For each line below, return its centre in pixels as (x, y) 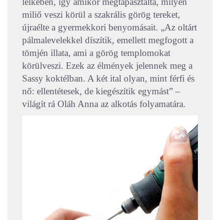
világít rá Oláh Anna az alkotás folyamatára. (104, 104)
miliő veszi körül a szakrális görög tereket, (101, 14)
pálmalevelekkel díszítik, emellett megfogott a (108, 40)
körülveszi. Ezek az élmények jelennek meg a (107, 65)
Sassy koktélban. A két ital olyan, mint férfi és (108, 78)
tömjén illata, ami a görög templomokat (96, 53)
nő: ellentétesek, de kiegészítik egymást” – (101, 91)
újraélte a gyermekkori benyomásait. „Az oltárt (110, 27)
